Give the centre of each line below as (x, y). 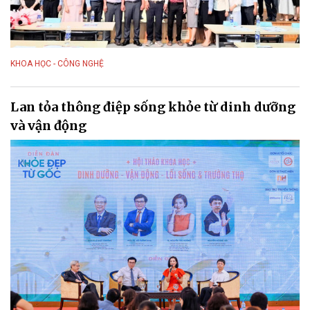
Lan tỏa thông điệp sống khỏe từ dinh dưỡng (153, 107)
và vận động (48, 126)
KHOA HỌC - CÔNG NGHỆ (57, 63)
